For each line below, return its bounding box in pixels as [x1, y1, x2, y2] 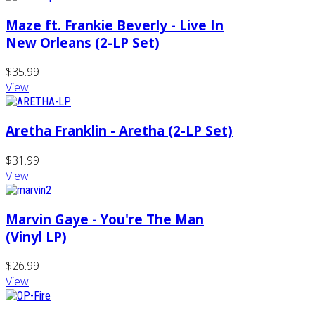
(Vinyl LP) [6, 227, 67, 245]
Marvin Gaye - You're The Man [6, 210, 204, 228]
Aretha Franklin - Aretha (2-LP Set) [6, 122, 233, 140]
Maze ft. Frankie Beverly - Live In [6, 15, 224, 34]
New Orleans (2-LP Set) [6, 33, 160, 51]
